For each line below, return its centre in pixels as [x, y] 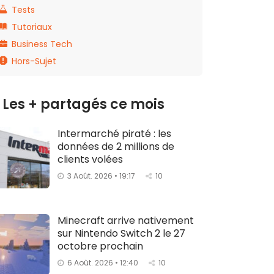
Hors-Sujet [34, 61]
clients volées [90, 159]
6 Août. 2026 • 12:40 [103, 262]
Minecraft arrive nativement [126, 220]
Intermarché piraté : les [114, 133]
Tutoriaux [32, 27]
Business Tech [42, 44]
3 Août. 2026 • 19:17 [101, 176]
